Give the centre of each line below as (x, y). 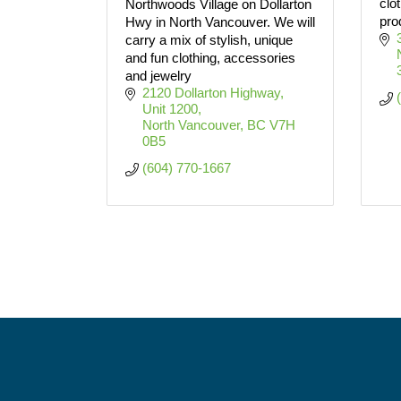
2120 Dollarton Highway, (213, 93)
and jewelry (158, 76)
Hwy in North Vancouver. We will (220, 22)
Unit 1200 (170, 109)
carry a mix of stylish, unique (209, 40)
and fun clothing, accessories (210, 58)
